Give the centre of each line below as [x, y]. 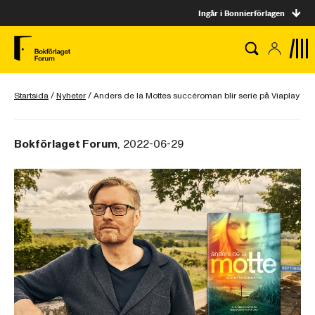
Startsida [31, 96]
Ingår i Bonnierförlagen [242, 13]
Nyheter [71, 96]
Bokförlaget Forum [66, 144]
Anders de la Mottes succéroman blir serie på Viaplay [197, 96]
